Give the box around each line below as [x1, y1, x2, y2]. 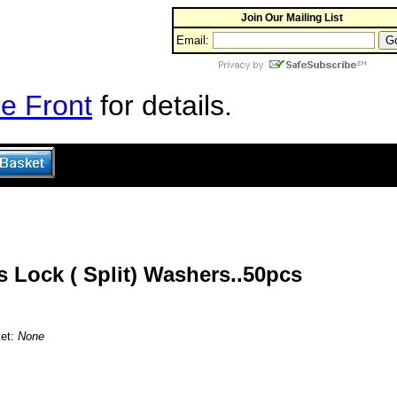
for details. [92, 90, 232, 121]
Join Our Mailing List [240, 12, 343, 24]
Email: [175, 34, 209, 47]
